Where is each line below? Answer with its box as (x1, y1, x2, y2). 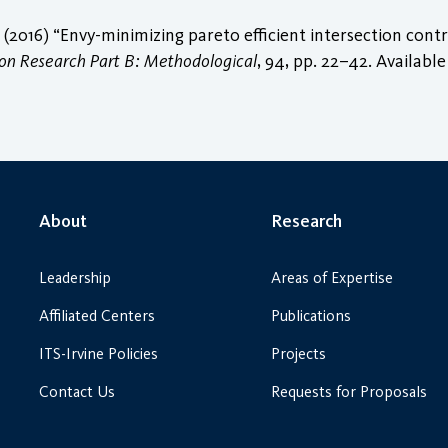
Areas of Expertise (271, 268, 393, 288)
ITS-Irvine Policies (39, 344, 158, 364)
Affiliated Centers (39, 306, 155, 326)
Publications (271, 306, 351, 326)
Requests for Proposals (271, 382, 427, 402)
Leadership (39, 268, 111, 288)
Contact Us (39, 382, 115, 402)
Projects (271, 344, 326, 364)
